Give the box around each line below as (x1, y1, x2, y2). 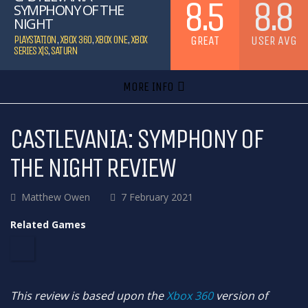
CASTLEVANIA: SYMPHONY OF (10, 122, 263, 155)
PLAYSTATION (14, 33, 56, 46)
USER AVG (250, 32, 297, 48)
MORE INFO (123, 79, 174, 94)
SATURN (51, 44, 77, 57)
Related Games (10, 218, 86, 231)
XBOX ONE (94, 33, 127, 46)
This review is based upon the (10, 288, 166, 303)
